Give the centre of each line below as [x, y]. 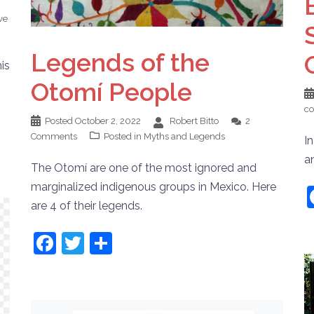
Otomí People [111, 91]
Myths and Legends [184, 136]
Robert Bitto [194, 121]
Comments [54, 136]
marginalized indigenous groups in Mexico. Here [153, 186]
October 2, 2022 [108, 121]
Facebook [106, 243]
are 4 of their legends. [87, 205]
